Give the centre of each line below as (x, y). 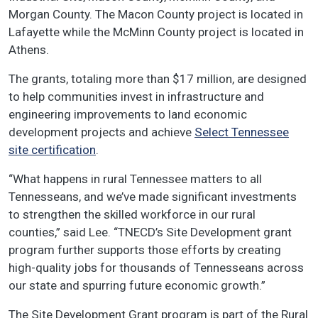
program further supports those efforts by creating (145, 250)
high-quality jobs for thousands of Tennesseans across (156, 267)
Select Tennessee (242, 132)
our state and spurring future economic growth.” (138, 285)
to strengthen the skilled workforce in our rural (132, 214)
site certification (52, 149)
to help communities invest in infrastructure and (136, 96)
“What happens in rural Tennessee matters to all (135, 179)
